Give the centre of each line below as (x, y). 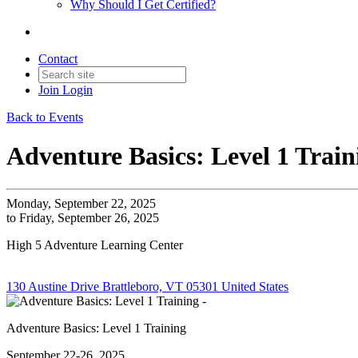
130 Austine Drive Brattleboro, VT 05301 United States (147, 286)
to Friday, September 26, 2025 (83, 217)
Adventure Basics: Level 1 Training (96, 328)
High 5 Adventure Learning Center (95, 245)
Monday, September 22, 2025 (81, 203)
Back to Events (45, 117)
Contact (58, 59)
